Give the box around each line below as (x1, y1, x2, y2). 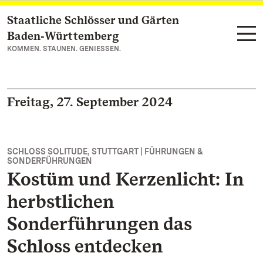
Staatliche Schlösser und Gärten (7, 13, 179, 27)
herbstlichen (7, 190, 114, 213)
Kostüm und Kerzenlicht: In (7, 167, 244, 190)
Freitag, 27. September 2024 (7, 94, 173, 109)
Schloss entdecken (7, 234, 163, 257)
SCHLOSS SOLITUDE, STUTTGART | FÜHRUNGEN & (7, 147, 204, 156)
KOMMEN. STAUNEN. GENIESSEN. (7, 45, 121, 53)
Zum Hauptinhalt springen (21, 15, 137, 26)
